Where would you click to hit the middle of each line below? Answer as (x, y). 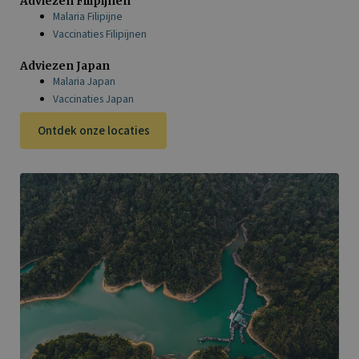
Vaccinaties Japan (94, 99)
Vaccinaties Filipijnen (100, 34)
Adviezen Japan (65, 66)
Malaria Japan (85, 81)
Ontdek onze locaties (93, 131)
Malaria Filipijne (88, 17)
